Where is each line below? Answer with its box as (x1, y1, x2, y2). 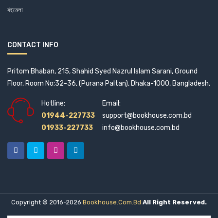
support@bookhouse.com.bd (102, 111, 192, 120)
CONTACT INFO (7, 41, 58, 49)
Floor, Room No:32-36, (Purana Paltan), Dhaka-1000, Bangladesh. (7, 79, 210, 88)
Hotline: (41, 99, 65, 108)
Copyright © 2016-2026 (11, 199, 83, 206)
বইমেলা (7, 6, 23, 14)
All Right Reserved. (143, 199, 207, 206)
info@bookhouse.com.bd (102, 124, 180, 132)
